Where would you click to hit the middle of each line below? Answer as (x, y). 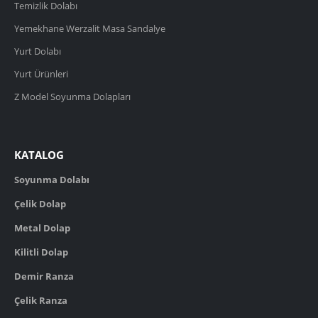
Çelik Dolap (40, 203)
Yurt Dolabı (38, 51)
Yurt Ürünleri (41, 74)
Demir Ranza (44, 276)
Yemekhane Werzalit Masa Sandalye (90, 29)
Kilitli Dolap (41, 252)
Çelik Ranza (41, 300)
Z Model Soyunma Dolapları (72, 97)
